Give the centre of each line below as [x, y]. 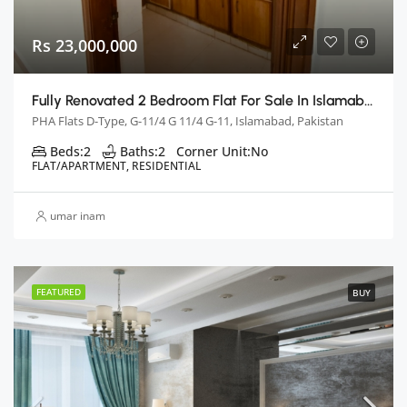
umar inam [78, 216]
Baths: [139, 151]
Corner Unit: [213, 151]
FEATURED [59, 292]
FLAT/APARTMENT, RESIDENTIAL [116, 166]
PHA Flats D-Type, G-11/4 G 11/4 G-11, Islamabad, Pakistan [188, 121]
